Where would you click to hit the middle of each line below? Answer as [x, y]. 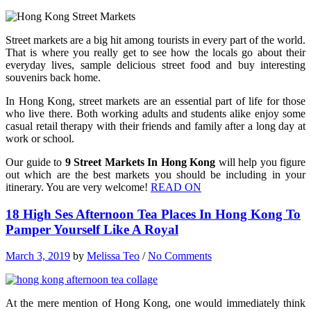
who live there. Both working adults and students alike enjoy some [155, 113]
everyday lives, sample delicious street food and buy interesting [155, 65]
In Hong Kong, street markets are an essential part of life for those [155, 101]
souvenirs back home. [53, 77]
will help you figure [260, 162]
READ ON [176, 187]
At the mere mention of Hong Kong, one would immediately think [155, 303]
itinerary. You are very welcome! [78, 187]
